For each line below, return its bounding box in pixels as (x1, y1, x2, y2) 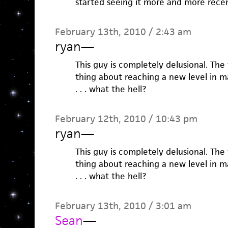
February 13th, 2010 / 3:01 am (54, 199, 191, 213)
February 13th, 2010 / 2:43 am (54, 25, 191, 39)
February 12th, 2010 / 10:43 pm (54, 112, 197, 126)
